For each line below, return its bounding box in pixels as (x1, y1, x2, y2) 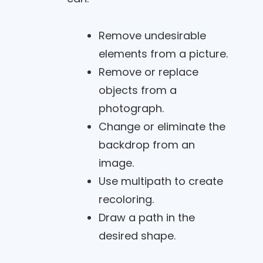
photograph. (98, 100, 164, 116)
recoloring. (98, 191, 154, 207)
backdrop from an (98, 137, 195, 152)
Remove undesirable (98, 28, 206, 43)
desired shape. (98, 228, 176, 243)
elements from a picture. (98, 46, 228, 61)
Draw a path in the (98, 210, 195, 225)
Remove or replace (98, 64, 198, 79)
